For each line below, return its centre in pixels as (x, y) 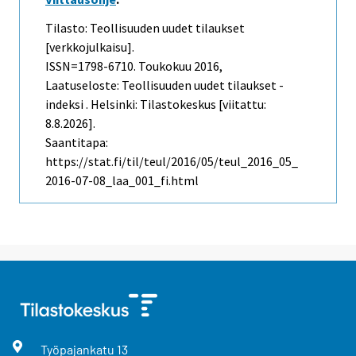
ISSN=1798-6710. (92, 66)
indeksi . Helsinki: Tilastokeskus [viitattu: (156, 104)
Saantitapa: (77, 143)
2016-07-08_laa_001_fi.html (122, 181)
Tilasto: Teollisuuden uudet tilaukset (145, 28)
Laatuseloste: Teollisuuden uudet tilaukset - (164, 85)
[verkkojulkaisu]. (90, 47)
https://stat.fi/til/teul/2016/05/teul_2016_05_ (172, 162)
